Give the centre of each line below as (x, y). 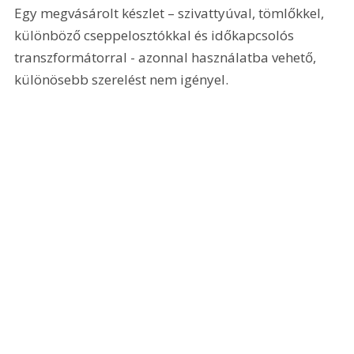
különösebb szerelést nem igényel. (122, 79)
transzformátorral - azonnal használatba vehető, (167, 57)
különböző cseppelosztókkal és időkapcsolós (156, 35)
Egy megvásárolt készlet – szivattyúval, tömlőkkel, (171, 13)
